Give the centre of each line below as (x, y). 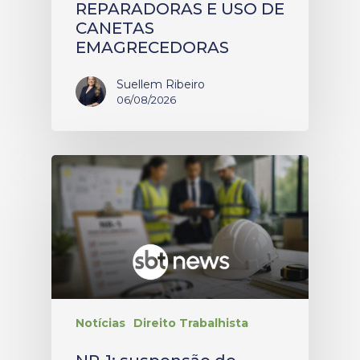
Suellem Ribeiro (161, 84)
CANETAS (115, 28)
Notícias (100, 323)
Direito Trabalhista (191, 323)
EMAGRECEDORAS (152, 47)
